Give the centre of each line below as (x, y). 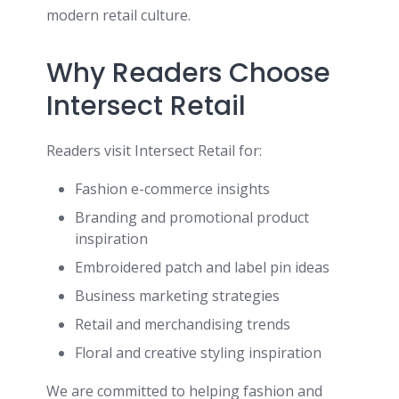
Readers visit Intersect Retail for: (154, 151)
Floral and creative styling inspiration (198, 353)
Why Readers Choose (188, 73)
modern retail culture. (118, 15)
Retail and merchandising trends (183, 324)
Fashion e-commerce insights (172, 189)
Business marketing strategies (177, 296)
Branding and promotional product (192, 217)
